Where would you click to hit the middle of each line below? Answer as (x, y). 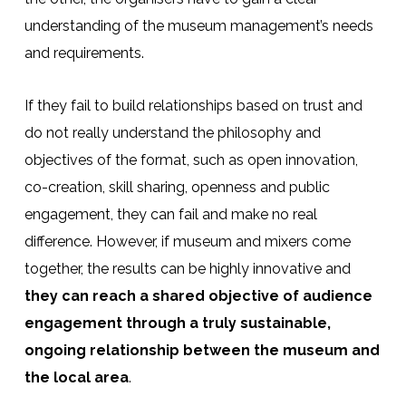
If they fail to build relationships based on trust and (193, 105)
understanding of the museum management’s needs (198, 25)
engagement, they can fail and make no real (170, 214)
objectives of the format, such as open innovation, (191, 159)
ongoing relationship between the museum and (202, 350)
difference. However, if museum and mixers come (187, 241)
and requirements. (84, 53)
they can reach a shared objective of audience (198, 295)
